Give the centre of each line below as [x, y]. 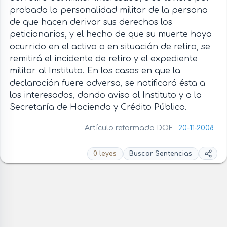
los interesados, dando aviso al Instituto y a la [105, 95]
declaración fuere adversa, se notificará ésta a [107, 83]
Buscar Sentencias [161, 154]
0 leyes [105, 154]
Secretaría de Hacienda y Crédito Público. [98, 107]
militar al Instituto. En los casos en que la [95, 71]
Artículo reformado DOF [130, 128]
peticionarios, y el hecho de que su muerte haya [110, 34]
